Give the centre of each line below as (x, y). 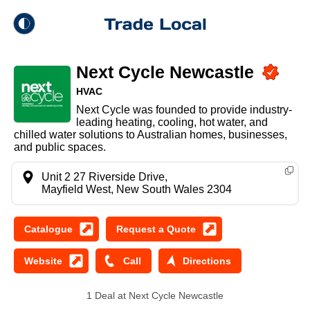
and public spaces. (60, 147)
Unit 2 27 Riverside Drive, (104, 177)
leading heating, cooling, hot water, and (172, 122)
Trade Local (71, 53)
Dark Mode (69, 84)
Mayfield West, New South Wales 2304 (137, 189)
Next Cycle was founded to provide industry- (184, 110)
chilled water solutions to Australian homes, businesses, (151, 135)
